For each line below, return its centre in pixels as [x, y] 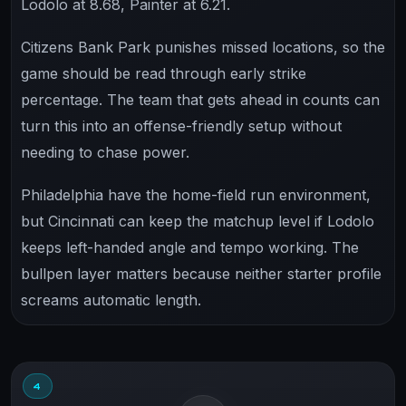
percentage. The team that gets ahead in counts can [200, 99]
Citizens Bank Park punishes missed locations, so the [203, 47]
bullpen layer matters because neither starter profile [201, 273]
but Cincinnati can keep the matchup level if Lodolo [198, 221]
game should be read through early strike [164, 73]
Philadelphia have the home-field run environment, [196, 194]
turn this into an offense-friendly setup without [181, 126]
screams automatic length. [111, 300]
